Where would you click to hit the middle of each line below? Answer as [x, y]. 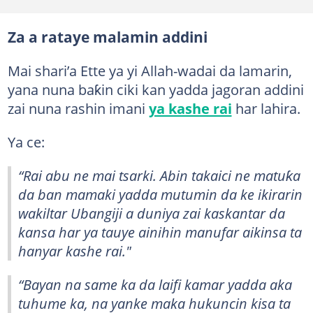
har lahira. [266, 108]
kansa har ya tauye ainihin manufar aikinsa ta [160, 232]
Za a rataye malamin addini [107, 37]
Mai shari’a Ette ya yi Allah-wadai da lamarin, [150, 71]
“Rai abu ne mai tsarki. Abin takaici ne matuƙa [159, 175]
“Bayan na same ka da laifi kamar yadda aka [155, 284]
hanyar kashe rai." [75, 251]
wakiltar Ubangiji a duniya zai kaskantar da [152, 213]
